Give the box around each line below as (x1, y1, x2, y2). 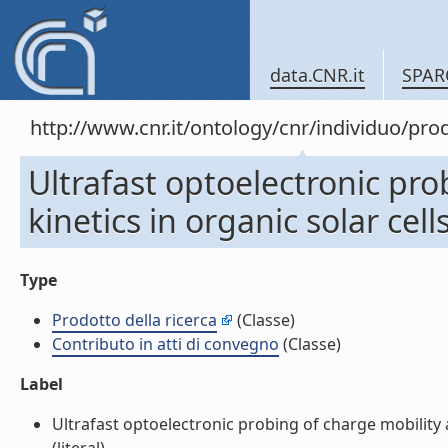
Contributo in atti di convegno (52, 333, 279, 355)
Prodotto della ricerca (52, 309, 217, 331)
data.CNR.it (270, 63, 365, 87)
